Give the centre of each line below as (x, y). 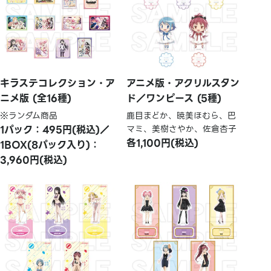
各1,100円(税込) (163, 143)
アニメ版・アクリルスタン (183, 83)
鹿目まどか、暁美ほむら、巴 (181, 115)
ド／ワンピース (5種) (174, 98)
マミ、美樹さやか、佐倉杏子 (182, 129)
